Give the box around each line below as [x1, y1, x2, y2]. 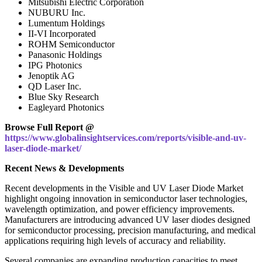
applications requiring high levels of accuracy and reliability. [5, 235, 226, 246]
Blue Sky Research [28, 91, 99, 102]
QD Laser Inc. [28, 81, 81, 91]
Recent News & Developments [5, 163, 124, 173]
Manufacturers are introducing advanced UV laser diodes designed [5, 214, 250, 225]
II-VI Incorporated [28, 28, 96, 39]
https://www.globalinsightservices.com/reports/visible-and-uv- [5, 132, 246, 143]
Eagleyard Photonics [28, 102, 104, 112]
